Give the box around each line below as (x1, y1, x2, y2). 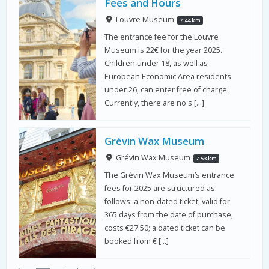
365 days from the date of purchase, (104, 209, 234, 220)
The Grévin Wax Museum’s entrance (104, 169, 235, 180)
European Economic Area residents (104, 71, 232, 82)
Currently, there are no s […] (104, 98, 205, 109)
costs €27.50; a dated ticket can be (104, 222, 226, 233)
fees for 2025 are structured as (104, 183, 216, 193)
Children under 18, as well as (104, 58, 208, 69)
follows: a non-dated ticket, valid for (104, 196, 231, 207)
